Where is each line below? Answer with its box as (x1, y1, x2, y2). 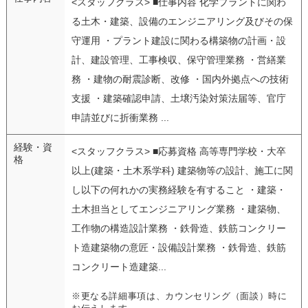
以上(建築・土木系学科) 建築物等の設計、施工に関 (71, 164, 293, 176)
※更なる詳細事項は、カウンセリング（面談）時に (71, 291, 287, 301)
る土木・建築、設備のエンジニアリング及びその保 (71, 15, 293, 27)
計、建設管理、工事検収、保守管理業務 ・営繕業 (71, 54, 286, 65)
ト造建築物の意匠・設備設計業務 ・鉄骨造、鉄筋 (71, 241, 286, 253)
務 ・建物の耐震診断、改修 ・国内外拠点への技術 (71, 73, 289, 85)
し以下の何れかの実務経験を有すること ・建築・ (71, 184, 286, 195)
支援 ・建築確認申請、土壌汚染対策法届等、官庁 (71, 92, 286, 104)
